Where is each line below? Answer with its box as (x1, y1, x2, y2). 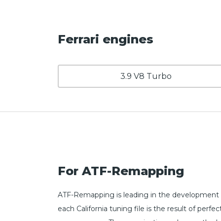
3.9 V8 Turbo (120, 71, 172, 81)
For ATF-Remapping (58, 164, 184, 179)
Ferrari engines (58, 32, 153, 46)
